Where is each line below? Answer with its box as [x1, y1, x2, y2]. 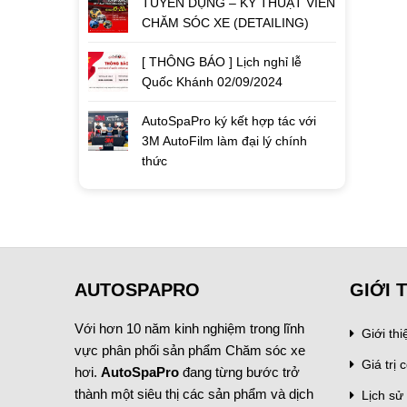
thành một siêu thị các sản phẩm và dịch [74, 386, 313, 402]
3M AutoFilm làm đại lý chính [142, 134, 307, 148]
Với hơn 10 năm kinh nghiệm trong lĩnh [74, 321, 304, 336]
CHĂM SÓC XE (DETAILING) [142, 15, 309, 30]
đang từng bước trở [179, 364, 300, 380]
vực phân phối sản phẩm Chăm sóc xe [74, 342, 305, 358]
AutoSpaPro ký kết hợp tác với [142, 114, 316, 128]
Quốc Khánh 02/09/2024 [142, 74, 283, 89]
